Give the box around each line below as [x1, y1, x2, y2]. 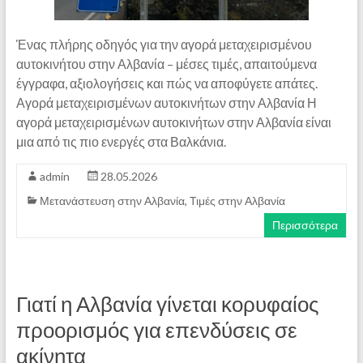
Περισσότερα [272, 217, 339, 232]
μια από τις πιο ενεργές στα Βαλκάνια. [15, 133, 226, 149]
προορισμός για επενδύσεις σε [15, 316, 297, 343]
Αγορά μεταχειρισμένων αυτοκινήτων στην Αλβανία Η [15, 94, 317, 110]
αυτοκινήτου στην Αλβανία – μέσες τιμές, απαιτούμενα [15, 55, 317, 71]
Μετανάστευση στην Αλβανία [39, 193, 185, 207]
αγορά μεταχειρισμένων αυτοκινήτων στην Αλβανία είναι [15, 113, 331, 130]
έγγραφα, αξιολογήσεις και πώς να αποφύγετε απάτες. [15, 75, 318, 91]
